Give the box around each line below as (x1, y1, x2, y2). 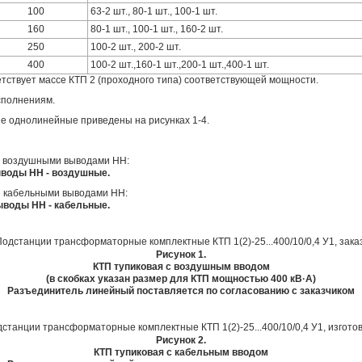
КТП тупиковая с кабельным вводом (94, 346, 268, 358)
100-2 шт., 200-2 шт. (90, 40, 181, 53)
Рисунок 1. (156, 248, 206, 260)
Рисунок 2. (156, 334, 206, 346)
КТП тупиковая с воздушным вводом (92, 260, 270, 272)
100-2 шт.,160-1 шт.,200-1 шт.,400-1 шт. (90, 58, 269, 70)
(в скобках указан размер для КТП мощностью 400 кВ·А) (46, 272, 316, 284)
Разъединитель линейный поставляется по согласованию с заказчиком (7, 284, 355, 297)
